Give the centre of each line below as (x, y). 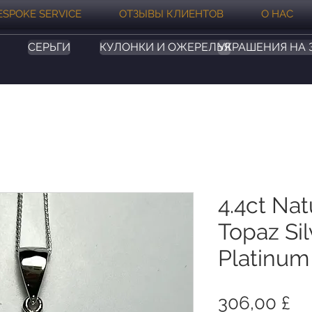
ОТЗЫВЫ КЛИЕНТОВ (171, 14)
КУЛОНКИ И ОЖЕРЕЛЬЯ (165, 47)
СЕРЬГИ (49, 47)
